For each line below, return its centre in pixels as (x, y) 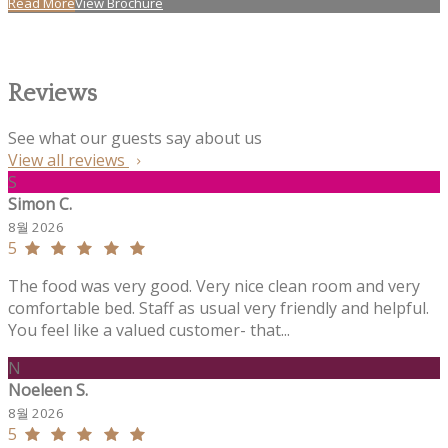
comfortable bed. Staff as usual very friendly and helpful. (218, 307)
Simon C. (40, 203)
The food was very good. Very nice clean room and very (214, 285)
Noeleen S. (48, 389)
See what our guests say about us (135, 137)
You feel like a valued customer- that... (149, 329)
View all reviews (68, 159)
